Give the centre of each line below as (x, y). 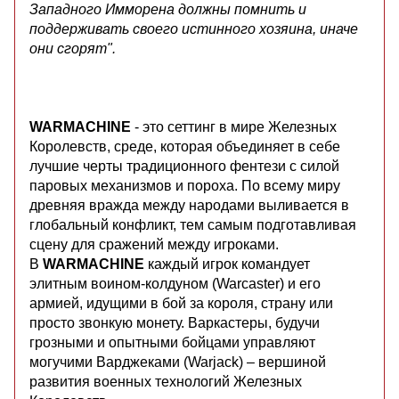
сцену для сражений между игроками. (154, 244)
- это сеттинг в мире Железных (234, 126)
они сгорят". (73, 48)
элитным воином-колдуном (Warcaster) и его (175, 283)
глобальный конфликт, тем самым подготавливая (193, 224)
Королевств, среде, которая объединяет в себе (185, 146)
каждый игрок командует (227, 264)
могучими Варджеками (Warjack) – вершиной (178, 362)
